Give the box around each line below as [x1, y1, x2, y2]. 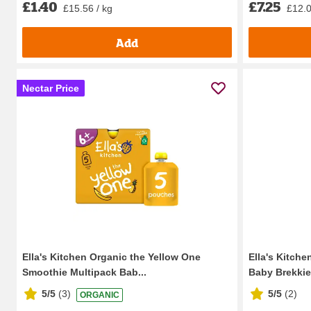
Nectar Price [22, 83, 79, 94]
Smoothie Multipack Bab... [22, 267, 146, 278]
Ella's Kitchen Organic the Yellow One [22, 251, 201, 263]
